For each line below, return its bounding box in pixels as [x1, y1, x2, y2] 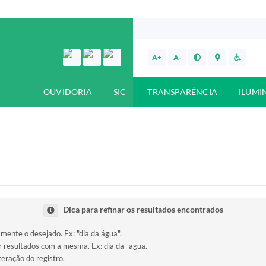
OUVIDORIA [43, 87, 92, 97]
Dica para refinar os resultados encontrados [62, 204, 223, 215]
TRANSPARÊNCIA [147, 87, 217, 97]
